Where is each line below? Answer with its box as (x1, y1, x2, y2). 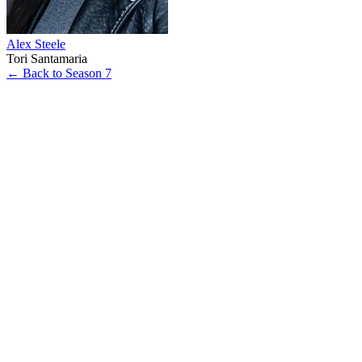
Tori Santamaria (6, 51, 87, 65)
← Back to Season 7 (6, 65, 112, 80)
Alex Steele (6, 36, 65, 51)
